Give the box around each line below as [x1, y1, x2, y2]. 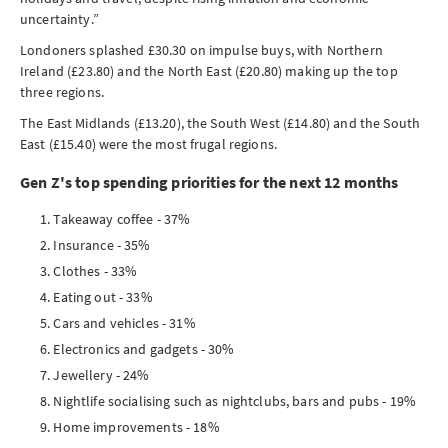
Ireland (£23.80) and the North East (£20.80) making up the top [20, 62, 398, 80]
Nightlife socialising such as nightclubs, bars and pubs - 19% [53, 392, 416, 410]
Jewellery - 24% [53, 366, 150, 384]
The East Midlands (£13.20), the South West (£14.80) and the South [20, 114, 421, 132]
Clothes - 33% [53, 262, 138, 280]
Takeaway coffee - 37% [53, 210, 191, 228]
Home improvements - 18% [53, 418, 220, 436]
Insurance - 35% [53, 236, 151, 254]
